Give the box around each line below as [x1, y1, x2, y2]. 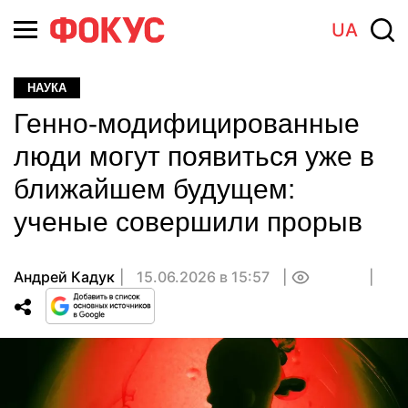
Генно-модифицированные [14, 108, 360, 138]
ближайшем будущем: [14, 174, 295, 204]
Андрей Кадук [14, 268, 115, 286]
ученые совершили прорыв [14, 207, 362, 237]
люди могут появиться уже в [14, 141, 374, 171]
